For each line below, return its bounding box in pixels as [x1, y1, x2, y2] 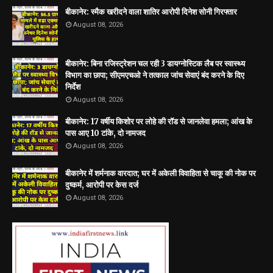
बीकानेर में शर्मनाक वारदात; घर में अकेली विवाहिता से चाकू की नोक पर [65, 168, 256, 179]
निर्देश [65, 82, 80, 93]
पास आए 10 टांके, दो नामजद [65, 128, 146, 139]
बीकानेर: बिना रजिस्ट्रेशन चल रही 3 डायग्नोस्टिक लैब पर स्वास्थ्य [65, 58, 245, 69]
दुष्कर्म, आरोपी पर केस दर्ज [65, 180, 138, 191]
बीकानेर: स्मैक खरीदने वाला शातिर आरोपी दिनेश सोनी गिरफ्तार [65, 7, 237, 18]
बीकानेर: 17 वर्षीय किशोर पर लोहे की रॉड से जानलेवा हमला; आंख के [65, 116, 252, 127]
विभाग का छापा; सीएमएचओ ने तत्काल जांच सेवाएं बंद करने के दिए [65, 70, 244, 81]
